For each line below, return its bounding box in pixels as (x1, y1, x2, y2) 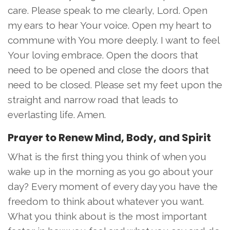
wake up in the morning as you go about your (8, 165, 213, 177)
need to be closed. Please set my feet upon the (8, 79, 222, 90)
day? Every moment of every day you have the (8, 180, 218, 192)
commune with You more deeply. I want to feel (8, 34, 219, 46)
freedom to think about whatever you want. (8, 195, 204, 207)
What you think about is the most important (8, 210, 207, 222)
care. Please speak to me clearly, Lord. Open (8, 4, 207, 16)
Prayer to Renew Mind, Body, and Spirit (8, 130, 211, 145)
